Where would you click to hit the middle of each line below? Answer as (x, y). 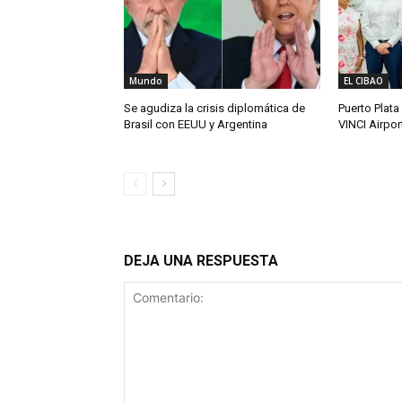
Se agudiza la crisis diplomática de (214, 109)
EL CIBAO (363, 81)
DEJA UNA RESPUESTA (201, 261)
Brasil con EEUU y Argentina (196, 125)
